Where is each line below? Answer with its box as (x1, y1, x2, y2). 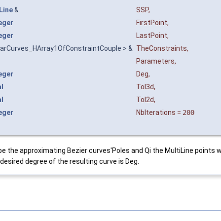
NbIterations (136, 108, 176, 116)
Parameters (136, 57, 175, 65)
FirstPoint (136, 18, 167, 27)
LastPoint (136, 31, 167, 39)
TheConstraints (136, 44, 187, 52)
